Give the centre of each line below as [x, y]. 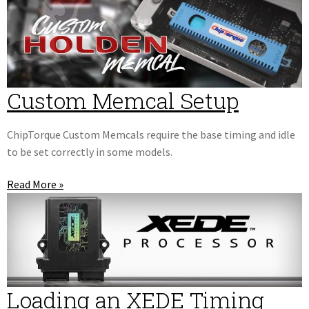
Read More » [35, 185]
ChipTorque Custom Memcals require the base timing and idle [151, 134]
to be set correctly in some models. [90, 151]
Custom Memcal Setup [123, 101]
